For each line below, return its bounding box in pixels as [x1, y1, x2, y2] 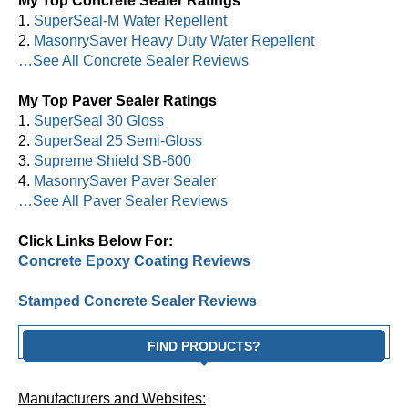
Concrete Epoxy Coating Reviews [18, 252, 250, 269]
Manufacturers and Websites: [18, 390, 206, 406]
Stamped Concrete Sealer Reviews [18, 292, 257, 309]
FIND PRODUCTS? [148, 338, 260, 353]
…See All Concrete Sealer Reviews [18, 52, 249, 68]
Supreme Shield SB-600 [34, 152, 191, 168]
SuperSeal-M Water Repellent [34, 12, 227, 28]
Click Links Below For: [18, 232, 173, 249]
